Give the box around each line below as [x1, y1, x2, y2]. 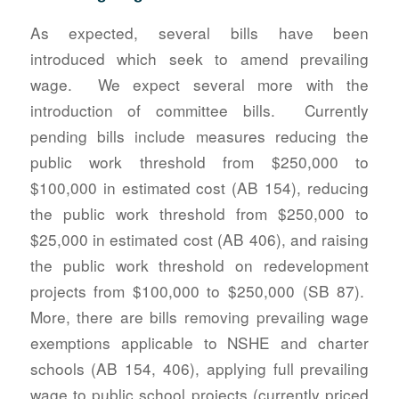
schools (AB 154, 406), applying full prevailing [29, 356, 370, 379]
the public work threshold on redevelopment [29, 253, 370, 276]
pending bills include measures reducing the [29, 124, 370, 147]
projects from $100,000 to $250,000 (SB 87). [29, 279, 370, 302]
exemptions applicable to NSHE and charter [29, 330, 370, 354]
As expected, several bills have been [29, 20, 370, 44]
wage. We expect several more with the [29, 72, 370, 95]
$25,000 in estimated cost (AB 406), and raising [29, 227, 370, 250]
